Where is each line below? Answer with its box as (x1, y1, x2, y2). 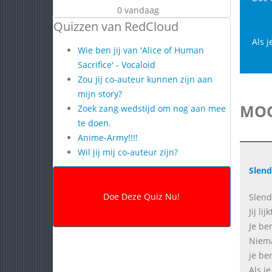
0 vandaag (117, 4, 159, 16)
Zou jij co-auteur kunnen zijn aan (78, 73, 212, 85)
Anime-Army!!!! (78, 132, 138, 143)
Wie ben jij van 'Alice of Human (78, 44, 204, 56)
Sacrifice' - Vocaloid (78, 59, 155, 70)
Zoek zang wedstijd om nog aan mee (78, 103, 226, 114)
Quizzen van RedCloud (53, 18, 178, 35)
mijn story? (78, 88, 122, 100)
